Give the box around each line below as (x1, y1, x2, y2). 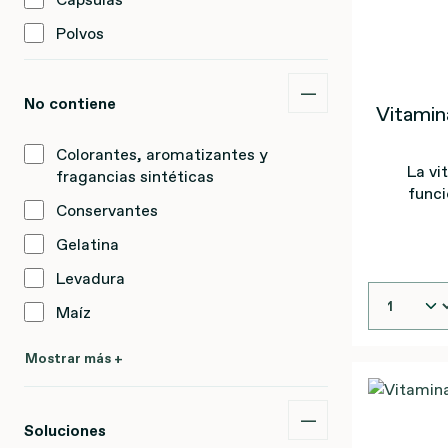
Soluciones (24, 419, 106, 441)
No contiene (24, 92, 116, 114)
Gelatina (56, 233, 119, 255)
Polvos (56, 22, 104, 44)
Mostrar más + (25, 348, 123, 368)
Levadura (56, 267, 125, 289)
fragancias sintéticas (56, 165, 214, 187)
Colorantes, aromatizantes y (56, 143, 268, 165)
